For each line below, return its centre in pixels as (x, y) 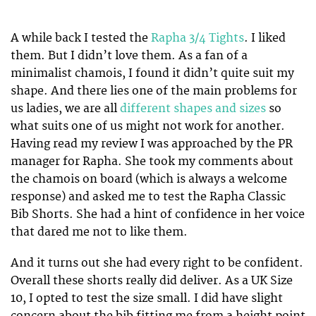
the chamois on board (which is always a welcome (149, 179)
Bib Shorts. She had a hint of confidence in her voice (158, 214)
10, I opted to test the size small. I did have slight (147, 298)
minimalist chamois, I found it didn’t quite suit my (152, 73)
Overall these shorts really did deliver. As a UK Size (152, 280)
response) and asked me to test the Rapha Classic (148, 196)
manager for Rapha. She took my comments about (152, 161)
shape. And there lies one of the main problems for (154, 91)
